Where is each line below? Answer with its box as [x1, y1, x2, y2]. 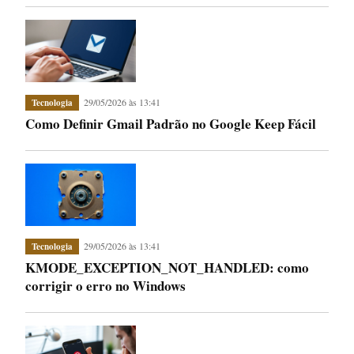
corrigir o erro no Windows [25, 275, 186, 296]
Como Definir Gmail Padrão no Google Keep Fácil [25, 113, 316, 134]
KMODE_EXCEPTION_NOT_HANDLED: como [25, 257, 309, 277]
